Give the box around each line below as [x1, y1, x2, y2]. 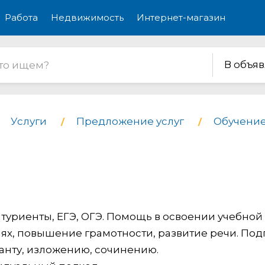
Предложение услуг [76, 115, 184, 127]
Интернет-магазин [137, 12, 225, 23]
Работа [5, 12, 38, 23]
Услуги [11, 115, 47, 127]
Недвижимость [51, 12, 124, 23]
